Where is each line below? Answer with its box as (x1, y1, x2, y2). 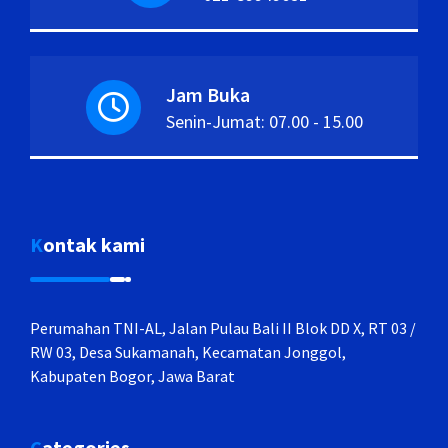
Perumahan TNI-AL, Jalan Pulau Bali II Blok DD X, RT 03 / (30, 317, 416, 338)
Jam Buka (165, 82, 250, 108)
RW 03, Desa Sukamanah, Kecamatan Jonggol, (30, 341, 346, 362)
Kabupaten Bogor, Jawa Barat (30, 365, 235, 386)
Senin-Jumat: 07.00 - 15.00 (165, 110, 363, 134)
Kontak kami (43, 231, 145, 257)
